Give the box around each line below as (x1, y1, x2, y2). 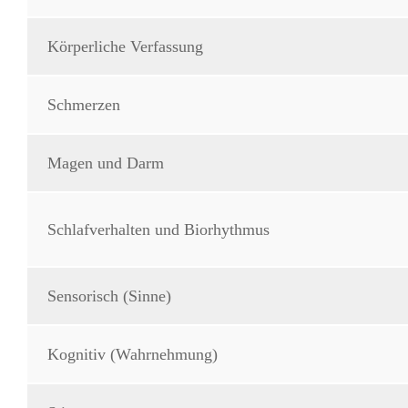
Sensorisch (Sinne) (47, 287, 171, 306)
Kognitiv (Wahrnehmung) (47, 345, 218, 364)
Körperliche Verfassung (47, 37, 203, 56)
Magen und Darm (47, 154, 164, 173)
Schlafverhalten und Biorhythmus (47, 220, 270, 240)
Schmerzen (47, 96, 120, 115)
